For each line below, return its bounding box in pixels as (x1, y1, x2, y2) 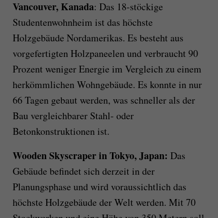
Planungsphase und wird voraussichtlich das (12, 180, 186, 194)
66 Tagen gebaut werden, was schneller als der (12, 93, 195, 107)
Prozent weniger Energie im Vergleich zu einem (12, 62, 201, 76)
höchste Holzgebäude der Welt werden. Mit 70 (12, 196, 196, 209)
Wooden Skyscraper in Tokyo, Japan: (12, 148, 168, 163)
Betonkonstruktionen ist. (12, 125, 109, 138)
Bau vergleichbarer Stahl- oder (12, 109, 134, 123)
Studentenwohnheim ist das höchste (12, 16, 153, 29)
